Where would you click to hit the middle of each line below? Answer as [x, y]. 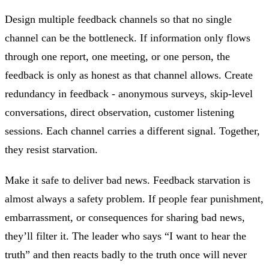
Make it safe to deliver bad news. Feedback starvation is [128, 180]
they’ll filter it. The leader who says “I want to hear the [125, 236]
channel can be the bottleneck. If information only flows [128, 38]
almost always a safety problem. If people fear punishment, [134, 198]
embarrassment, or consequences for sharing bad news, [125, 217]
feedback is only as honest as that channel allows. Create [129, 75]
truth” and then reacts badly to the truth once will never [126, 254]
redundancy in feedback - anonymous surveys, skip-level [129, 93]
